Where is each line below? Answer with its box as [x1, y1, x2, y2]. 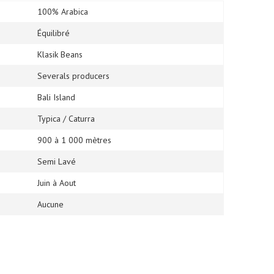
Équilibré [37, 28, 70, 39]
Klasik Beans [37, 49, 83, 60]
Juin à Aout [37, 177, 76, 188]
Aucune [37, 199, 64, 210]
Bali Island [37, 92, 75, 103]
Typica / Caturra [37, 113, 95, 124]
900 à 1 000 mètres [37, 135, 111, 146]
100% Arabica [37, 6, 88, 17]
